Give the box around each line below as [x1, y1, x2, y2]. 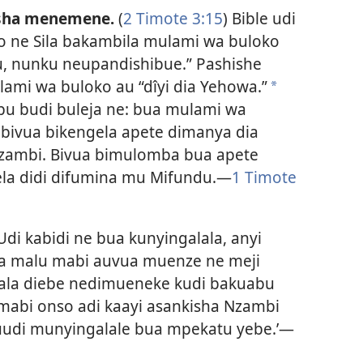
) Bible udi [222, 6, 296, 29]
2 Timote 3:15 [122, 6, 223, 29]
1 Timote [231, 165, 297, 188]
